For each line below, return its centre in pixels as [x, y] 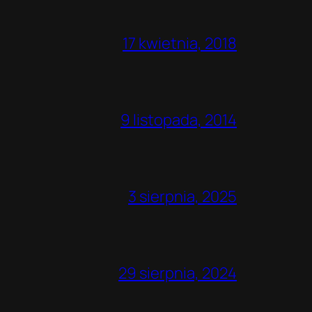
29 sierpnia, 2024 [178, 273]
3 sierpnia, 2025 [182, 197]
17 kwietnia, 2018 [180, 44]
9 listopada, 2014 [179, 120]
